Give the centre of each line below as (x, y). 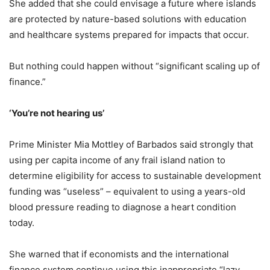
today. (22, 222)
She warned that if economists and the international (119, 254)
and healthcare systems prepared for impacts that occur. (129, 34)
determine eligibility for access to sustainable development (135, 175)
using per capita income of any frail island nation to (117, 160)
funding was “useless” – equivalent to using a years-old (127, 191)
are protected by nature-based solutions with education (128, 19)
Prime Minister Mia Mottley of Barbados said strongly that (131, 144)
